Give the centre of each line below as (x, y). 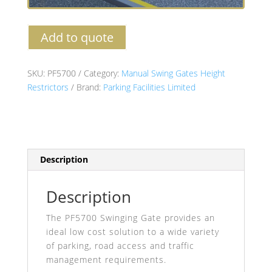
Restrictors (48, 87)
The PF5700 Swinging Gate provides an (130, 218)
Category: (102, 73)
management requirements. (106, 260)
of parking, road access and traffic (120, 246)
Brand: (90, 87)
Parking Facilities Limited (149, 87)
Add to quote (77, 38)
